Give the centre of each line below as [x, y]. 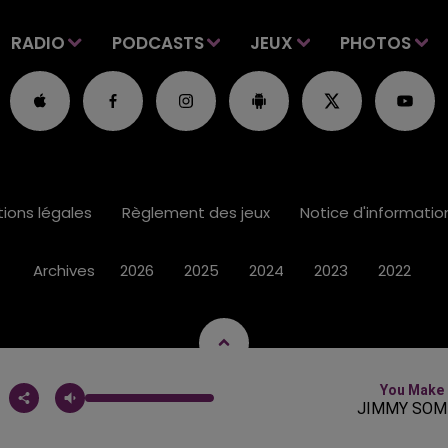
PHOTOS [376, 42]
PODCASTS [157, 42]
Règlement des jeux [195, 212]
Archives [63, 270]
